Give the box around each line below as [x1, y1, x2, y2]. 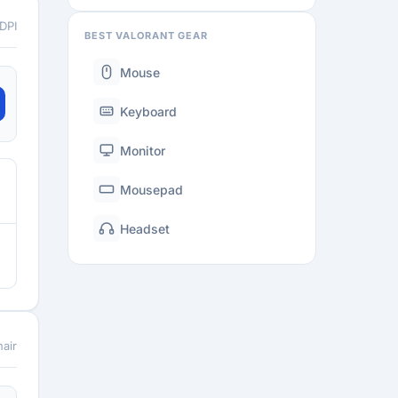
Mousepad [120, 181, 183, 197]
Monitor [120, 142, 165, 158]
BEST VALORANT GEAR [84, 29, 208, 42]
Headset [120, 220, 170, 236]
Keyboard [120, 103, 177, 119]
